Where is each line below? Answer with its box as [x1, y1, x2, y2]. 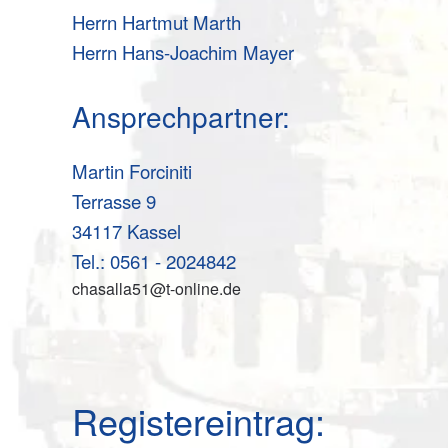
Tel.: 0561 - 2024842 [72, 248, 236, 274]
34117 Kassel [72, 218, 181, 244]
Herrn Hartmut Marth [72, 9, 241, 35]
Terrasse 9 [72, 188, 156, 214]
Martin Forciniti [72, 158, 192, 184]
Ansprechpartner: [72, 96, 290, 136]
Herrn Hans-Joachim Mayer [72, 39, 294, 65]
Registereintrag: [72, 395, 325, 446]
